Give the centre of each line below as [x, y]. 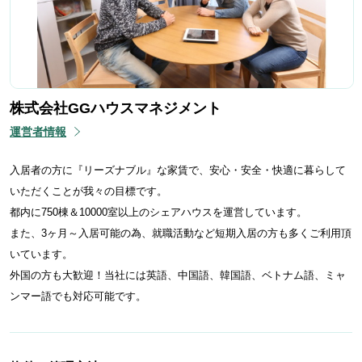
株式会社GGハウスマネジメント [116, 108]
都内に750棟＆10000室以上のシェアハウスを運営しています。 [158, 212]
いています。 [41, 254]
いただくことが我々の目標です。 [88, 191]
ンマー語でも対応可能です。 [78, 296]
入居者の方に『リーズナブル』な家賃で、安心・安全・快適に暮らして [178, 170]
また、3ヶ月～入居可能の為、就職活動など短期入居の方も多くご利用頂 [181, 233]
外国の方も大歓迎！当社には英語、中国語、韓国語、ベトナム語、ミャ [178, 275]
